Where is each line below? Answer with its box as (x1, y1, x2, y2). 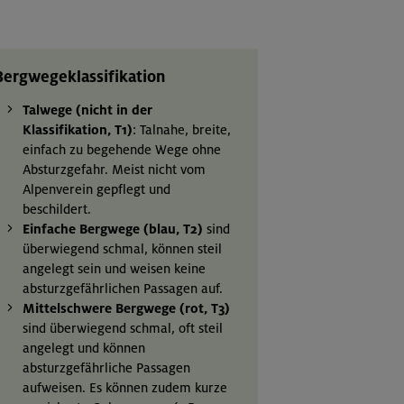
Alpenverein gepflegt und (22, 181, 170, 198)
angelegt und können (22, 340, 145, 357)
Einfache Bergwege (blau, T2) (22, 221, 203, 238)
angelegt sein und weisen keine (22, 261, 206, 278)
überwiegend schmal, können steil (22, 241, 222, 258)
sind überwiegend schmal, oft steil (22, 320, 223, 337)
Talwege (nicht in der (22, 102, 152, 119)
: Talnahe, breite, (132, 122, 231, 139)
